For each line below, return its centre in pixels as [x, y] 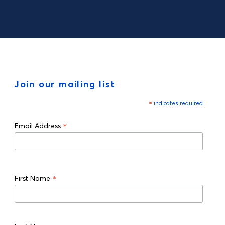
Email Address [38, 126]
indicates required [177, 103]
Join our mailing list [65, 84]
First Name [33, 178]
